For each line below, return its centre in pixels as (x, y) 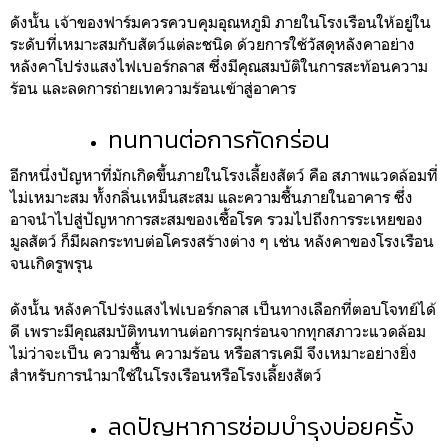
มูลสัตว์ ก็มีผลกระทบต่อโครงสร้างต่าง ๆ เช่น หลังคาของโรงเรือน (222, 240)
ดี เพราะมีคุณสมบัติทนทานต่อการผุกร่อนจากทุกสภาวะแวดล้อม (218, 330)
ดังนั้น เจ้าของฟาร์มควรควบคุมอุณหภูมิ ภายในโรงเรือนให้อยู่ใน (220, 21)
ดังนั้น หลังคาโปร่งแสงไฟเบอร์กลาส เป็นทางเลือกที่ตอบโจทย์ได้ (223, 308)
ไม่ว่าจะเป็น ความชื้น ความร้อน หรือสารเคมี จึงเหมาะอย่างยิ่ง (213, 352)
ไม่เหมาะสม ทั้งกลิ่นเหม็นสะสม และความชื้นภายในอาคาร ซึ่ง (211, 196)
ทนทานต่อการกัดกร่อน (219, 139)
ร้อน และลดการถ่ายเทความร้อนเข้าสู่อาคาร (153, 87)
